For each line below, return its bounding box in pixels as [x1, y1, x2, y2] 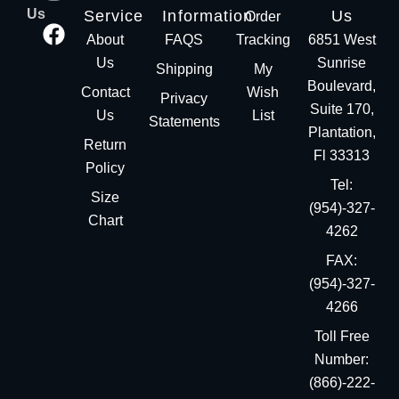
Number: [314, 352, 370, 367]
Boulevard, [307, 78, 377, 94]
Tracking [235, 32, 290, 47]
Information [162, 7, 254, 25]
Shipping [155, 61, 213, 77]
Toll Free [313, 329, 370, 344]
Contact [80, 85, 130, 100]
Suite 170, [309, 102, 374, 117]
